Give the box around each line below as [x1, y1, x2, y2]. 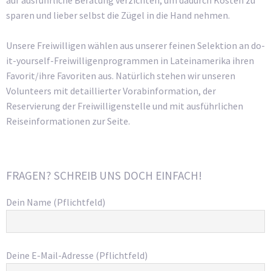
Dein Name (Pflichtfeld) [6, 195, 105, 208]
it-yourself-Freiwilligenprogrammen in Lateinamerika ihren [6, 54, 254, 67]
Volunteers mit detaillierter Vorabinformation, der [6, 85, 216, 97]
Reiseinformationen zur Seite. [6, 115, 130, 128]
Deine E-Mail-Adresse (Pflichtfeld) [6, 249, 148, 262]
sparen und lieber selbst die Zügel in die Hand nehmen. [6, 8, 230, 21]
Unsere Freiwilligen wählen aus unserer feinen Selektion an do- [6, 39, 265, 52]
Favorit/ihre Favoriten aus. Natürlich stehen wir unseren [6, 70, 235, 82]
